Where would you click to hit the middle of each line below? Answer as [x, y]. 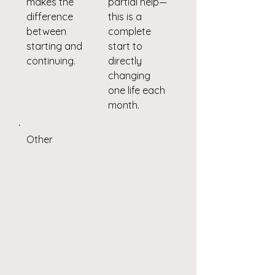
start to [125, 46]
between [46, 31]
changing [129, 75]
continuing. [51, 60]
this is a [125, 16]
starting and [54, 46]
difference [50, 16]
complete [129, 31]
